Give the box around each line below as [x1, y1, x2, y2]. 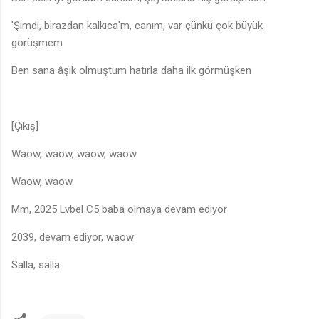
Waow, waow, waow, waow [11, 147, 137, 161]
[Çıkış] [11, 120, 38, 133]
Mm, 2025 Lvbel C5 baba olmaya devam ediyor [11, 203, 227, 216]
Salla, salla [11, 258, 60, 272]
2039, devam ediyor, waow [11, 231, 134, 244]
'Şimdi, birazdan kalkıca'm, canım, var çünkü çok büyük [11, 19, 263, 33]
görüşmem [11, 36, 63, 50]
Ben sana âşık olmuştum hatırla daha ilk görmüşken [11, 64, 251, 78]
